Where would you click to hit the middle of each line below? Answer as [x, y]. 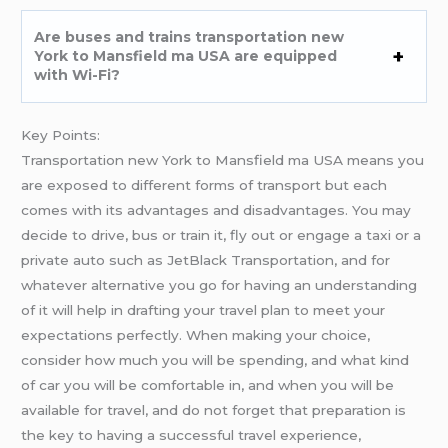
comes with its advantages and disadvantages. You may [216, 210]
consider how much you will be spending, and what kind [215, 360]
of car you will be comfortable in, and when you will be [208, 385]
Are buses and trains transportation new [189, 37]
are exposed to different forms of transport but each [204, 185]
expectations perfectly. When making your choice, [196, 335]
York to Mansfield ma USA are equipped [134, 56]
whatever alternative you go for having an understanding [219, 285]
